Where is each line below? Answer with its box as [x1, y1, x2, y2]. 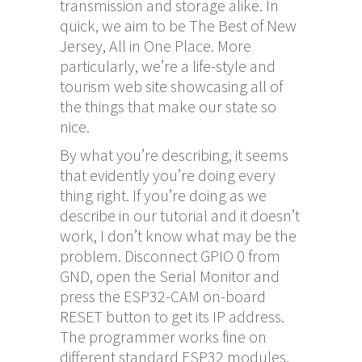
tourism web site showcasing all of [60, 75, 283, 96]
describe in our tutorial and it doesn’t [60, 204, 300, 225]
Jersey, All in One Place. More [60, 35, 251, 56]
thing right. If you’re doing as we [60, 184, 267, 205]
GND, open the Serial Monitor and [60, 265, 280, 286]
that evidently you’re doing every [60, 164, 276, 185]
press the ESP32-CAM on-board [60, 285, 266, 306]
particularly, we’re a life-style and [60, 55, 276, 76]
